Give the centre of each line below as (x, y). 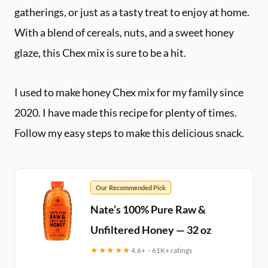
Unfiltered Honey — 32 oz (151, 230)
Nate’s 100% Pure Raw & (148, 210)
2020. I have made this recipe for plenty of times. (126, 113)
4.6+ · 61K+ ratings (161, 250)
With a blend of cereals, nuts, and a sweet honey (124, 33)
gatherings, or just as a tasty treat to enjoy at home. (132, 12)
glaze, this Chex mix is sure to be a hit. (100, 53)
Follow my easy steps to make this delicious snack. (129, 133)
